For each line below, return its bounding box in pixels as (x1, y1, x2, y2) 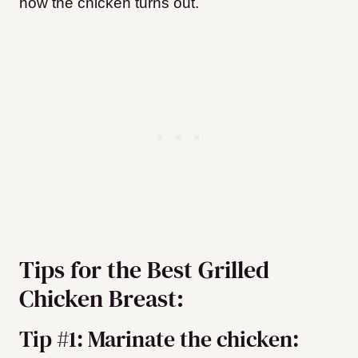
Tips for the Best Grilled (19, 253, 269, 287)
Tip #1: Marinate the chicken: (19, 324, 299, 355)
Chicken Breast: (19, 282, 184, 316)
